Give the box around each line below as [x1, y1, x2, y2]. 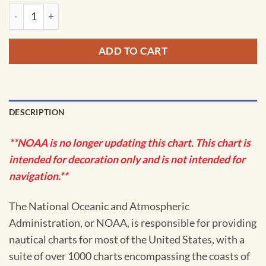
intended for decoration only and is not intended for [9, 153, 245, 166]
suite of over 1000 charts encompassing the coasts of [9, 250, 250, 263]
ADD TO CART [98, 45, 168, 58]
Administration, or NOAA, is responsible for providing [9, 217, 256, 230]
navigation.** [9, 170, 68, 183]
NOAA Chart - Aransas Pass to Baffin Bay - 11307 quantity [8, 4, 251, 16]
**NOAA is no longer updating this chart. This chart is [9, 137, 251, 150]
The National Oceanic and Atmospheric [9, 200, 189, 213]
